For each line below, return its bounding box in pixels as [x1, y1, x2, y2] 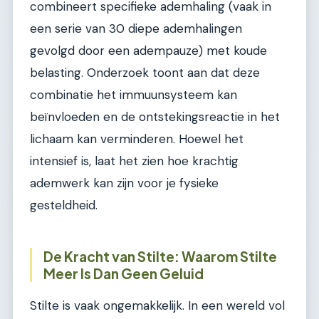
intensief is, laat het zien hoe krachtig [30, 153, 239, 169]
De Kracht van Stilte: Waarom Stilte [43, 248, 277, 266]
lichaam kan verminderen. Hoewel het [30, 131, 244, 147]
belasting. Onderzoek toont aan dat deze [30, 65, 260, 81]
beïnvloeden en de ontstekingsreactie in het [30, 109, 280, 125]
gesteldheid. [30, 197, 98, 214]
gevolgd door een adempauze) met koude [30, 43, 267, 59]
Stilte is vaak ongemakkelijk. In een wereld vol [30, 298, 285, 314]
